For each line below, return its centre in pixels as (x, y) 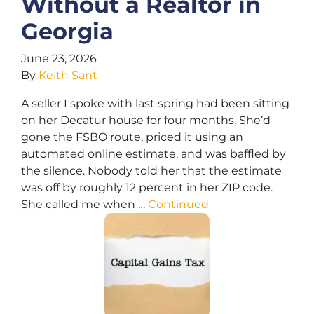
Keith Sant (68, 75)
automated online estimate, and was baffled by (153, 154)
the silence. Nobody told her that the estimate (151, 171)
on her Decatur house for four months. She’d (146, 120)
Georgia (67, 31)
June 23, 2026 (59, 59)
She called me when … (84, 204)
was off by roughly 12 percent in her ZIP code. (147, 187)
